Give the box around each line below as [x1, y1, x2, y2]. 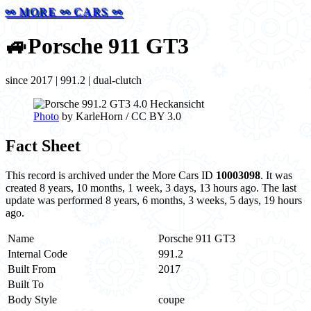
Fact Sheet [6, 136, 81, 155]
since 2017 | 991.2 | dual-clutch [6, 74, 142, 86]
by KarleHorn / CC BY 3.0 [59, 110, 181, 122]
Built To [8, 278, 44, 290]
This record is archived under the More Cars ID [6, 169, 216, 181]
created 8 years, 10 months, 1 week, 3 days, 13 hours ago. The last [6, 181, 296, 194]
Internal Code [8, 247, 67, 260]
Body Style [8, 293, 57, 305]
